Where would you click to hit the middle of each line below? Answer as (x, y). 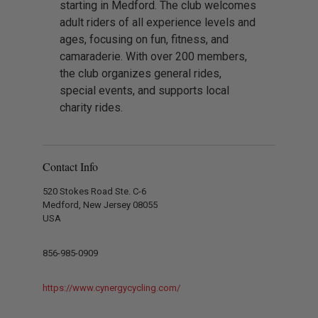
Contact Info (70, 166)
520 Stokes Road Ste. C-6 (94, 191)
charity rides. (91, 107)
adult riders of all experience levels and (158, 22)
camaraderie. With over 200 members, (153, 56)
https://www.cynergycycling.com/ (111, 287)
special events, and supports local (144, 90)
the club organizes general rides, (141, 73)
